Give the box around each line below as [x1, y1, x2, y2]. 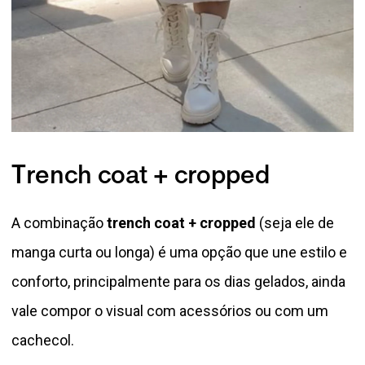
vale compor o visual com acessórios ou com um [11, 301, 328, 319]
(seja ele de [256, 213, 334, 231]
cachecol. [11, 331, 74, 349]
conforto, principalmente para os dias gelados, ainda [11, 272, 345, 290]
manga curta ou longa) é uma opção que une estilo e [11, 243, 347, 261]
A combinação [11, 213, 103, 231]
